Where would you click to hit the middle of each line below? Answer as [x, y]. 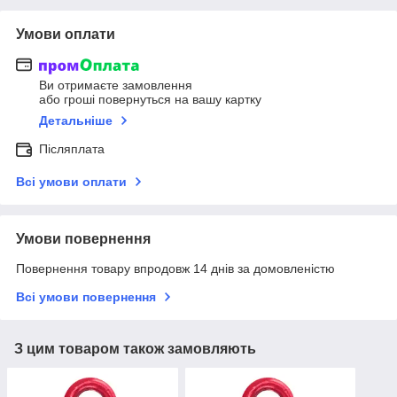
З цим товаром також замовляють [135, 349]
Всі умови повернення [86, 297]
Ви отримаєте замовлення [116, 86]
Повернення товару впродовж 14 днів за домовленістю [175, 269]
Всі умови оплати [71, 182]
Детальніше [76, 121]
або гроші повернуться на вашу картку [150, 100]
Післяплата [72, 149]
